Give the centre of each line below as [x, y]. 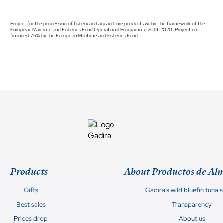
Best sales [31, 204]
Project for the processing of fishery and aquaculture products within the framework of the [108, 23]
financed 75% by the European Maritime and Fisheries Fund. [75, 35]
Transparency [192, 204]
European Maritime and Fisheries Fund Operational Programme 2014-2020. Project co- [105, 29]
